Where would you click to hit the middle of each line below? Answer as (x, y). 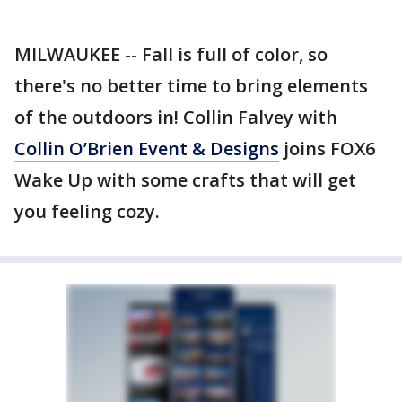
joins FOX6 (327, 149)
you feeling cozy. (87, 211)
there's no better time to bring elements (191, 86)
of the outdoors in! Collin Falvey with (176, 117)
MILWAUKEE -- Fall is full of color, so (171, 54)
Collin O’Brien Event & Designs (147, 149)
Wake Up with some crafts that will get (185, 180)
